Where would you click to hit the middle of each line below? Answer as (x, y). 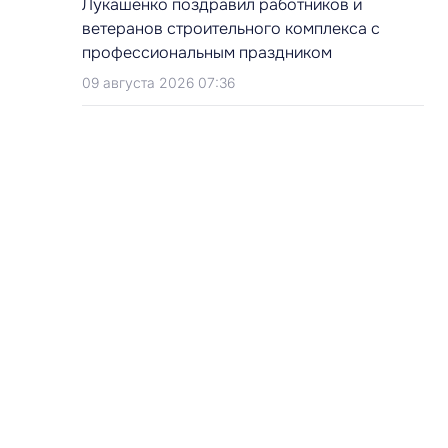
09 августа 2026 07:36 (158, 82)
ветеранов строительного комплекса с (231, 28)
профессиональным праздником (207, 52)
